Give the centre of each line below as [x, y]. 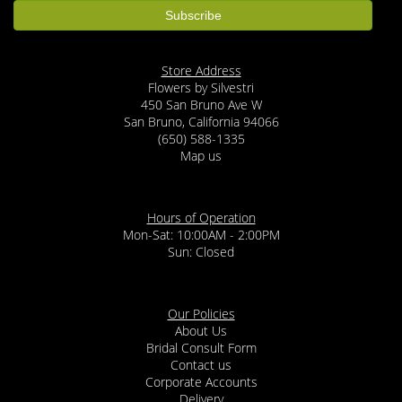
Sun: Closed [201, 252]
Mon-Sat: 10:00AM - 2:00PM [201, 235]
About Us [201, 331]
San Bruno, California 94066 [201, 122]
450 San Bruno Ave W [201, 105]
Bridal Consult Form [201, 348]
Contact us [201, 365]
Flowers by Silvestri [201, 88]
